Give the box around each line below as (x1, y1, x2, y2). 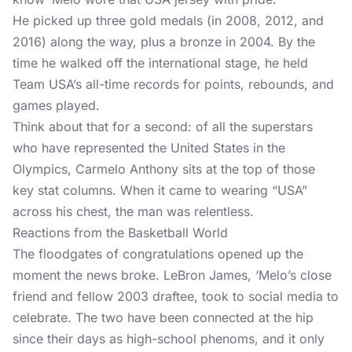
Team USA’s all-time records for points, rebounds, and (13, 76, 334, 92)
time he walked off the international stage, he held (13, 55, 308, 71)
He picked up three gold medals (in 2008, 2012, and (13, 13, 324, 28)
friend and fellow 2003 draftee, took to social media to (13, 288, 339, 304)
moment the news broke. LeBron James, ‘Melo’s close (13, 267, 332, 283)
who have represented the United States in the (13, 140, 285, 156)
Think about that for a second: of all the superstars (13, 119, 313, 134)
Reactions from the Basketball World (13, 225, 228, 240)
